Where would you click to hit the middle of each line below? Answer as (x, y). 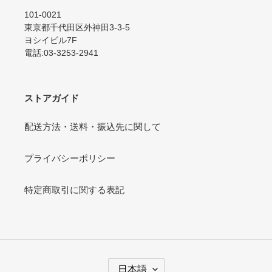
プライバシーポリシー (70, 158)
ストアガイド (52, 98)
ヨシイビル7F (51, 40)
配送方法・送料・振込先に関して (93, 127)
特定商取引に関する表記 (74, 190)
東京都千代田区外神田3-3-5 (77, 27)
